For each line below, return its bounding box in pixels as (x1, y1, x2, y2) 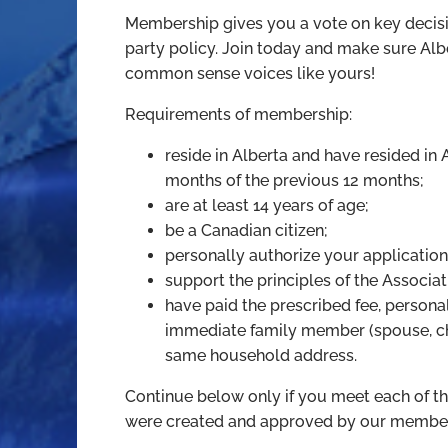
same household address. (165, 345, 358, 365)
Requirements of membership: (125, 104, 353, 124)
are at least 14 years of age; (165, 195, 370, 215)
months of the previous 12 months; (165, 170, 425, 190)
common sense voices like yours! (125, 63, 376, 83)
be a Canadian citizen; (165, 220, 329, 240)
